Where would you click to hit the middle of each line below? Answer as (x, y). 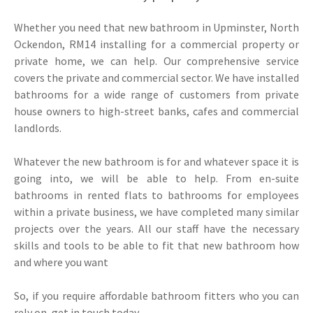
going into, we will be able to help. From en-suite (156, 178)
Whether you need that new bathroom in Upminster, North (156, 27)
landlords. (38, 128)
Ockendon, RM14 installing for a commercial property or (156, 44)
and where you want (61, 262)
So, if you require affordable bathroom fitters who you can (156, 295)
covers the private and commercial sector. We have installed (156, 77)
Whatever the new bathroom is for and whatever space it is (156, 161)
